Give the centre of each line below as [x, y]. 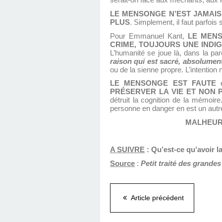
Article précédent [157, 197]
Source [122, 163]
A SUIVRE [127, 150]
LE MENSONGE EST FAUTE [163, 83]
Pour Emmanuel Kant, [149, 36]
